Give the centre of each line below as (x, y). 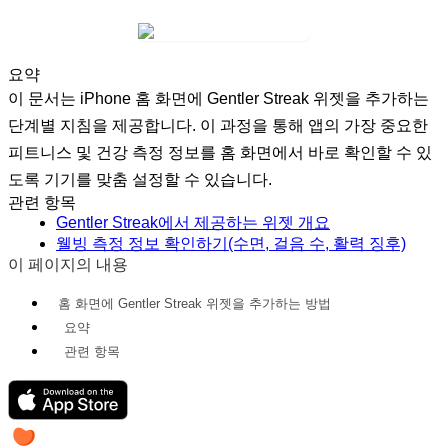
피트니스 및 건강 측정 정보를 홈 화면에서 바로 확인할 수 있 (220, 152)
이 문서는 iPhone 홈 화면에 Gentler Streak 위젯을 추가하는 (218, 98)
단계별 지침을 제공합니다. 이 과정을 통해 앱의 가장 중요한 (218, 125)
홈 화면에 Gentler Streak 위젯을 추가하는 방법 (194, 303)
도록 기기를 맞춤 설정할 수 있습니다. (140, 179)
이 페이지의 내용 (68, 264)
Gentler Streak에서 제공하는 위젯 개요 (193, 222)
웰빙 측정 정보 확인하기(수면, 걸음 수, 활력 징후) (231, 243)
